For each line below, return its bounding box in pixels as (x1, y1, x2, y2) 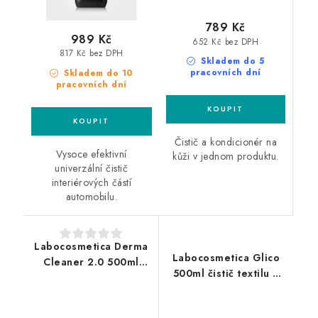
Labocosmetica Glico (172, 251, 280, 265)
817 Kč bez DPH (59, 48, 124, 60)
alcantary (202, 282, 249, 297)
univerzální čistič (55, 161, 128, 176)
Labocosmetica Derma (34, 239, 148, 254)
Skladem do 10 (60, 67, 133, 80)
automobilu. (65, 190, 117, 204)
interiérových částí (51, 175, 131, 190)
